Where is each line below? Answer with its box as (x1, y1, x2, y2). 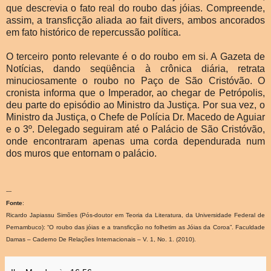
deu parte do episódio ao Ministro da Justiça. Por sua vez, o (6, 100, 265, 111)
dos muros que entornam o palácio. (6, 148, 157, 159)
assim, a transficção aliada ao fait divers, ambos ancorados (6, 15, 265, 26)
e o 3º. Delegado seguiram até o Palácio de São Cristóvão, (6, 124, 265, 135)
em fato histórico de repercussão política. (6, 27, 181, 38)
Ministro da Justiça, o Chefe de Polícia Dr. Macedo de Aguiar (6, 112, 265, 123)
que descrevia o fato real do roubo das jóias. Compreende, (6, 3, 265, 14)
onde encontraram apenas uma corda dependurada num (6, 136, 265, 147)
